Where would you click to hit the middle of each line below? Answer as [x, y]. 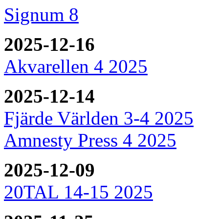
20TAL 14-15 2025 [78, 192]
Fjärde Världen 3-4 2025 [99, 118]
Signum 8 [41, 14]
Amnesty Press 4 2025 [90, 140]
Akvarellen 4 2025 [76, 66]
